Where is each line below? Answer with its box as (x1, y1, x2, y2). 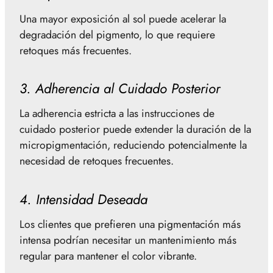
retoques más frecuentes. (19, 42, 132, 58)
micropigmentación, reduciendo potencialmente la (19, 137, 247, 154)
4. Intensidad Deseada (19, 189, 147, 209)
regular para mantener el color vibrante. (19, 248, 197, 264)
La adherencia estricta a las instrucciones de (19, 105, 214, 122)
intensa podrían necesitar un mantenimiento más (19, 232, 236, 249)
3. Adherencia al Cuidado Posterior (19, 79, 220, 99)
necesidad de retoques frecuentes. (19, 153, 174, 169)
